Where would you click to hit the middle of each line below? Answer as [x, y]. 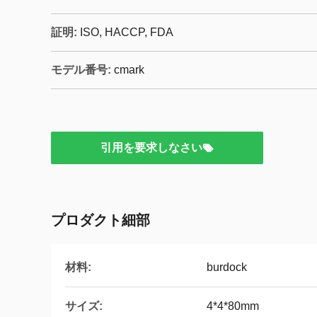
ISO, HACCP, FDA [127, 32]
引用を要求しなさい [151, 148]
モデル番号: [81, 70]
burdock [227, 267]
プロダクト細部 [100, 220]
